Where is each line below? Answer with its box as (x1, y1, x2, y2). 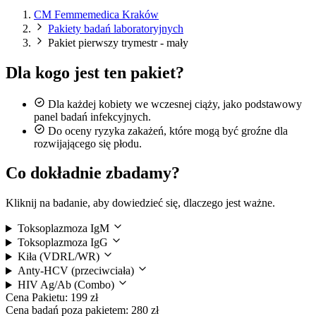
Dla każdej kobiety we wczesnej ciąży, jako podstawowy (48, 97, 302, 110)
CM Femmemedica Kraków (34, 8, 159, 20)
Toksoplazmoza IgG (17, 236, 111, 249)
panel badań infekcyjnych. (34, 110, 151, 123)
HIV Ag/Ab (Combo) (17, 279, 117, 291)
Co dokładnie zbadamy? (6, 164, 180, 183)
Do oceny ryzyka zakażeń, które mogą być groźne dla (48, 124, 288, 137)
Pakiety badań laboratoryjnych (48, 22, 183, 35)
